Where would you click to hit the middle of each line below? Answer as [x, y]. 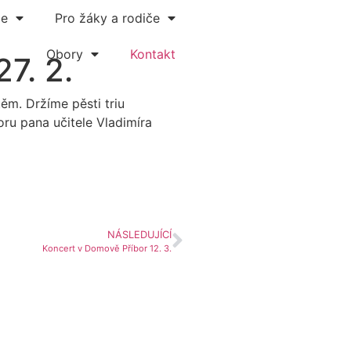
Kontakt [153, 54]
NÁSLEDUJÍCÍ [139, 235]
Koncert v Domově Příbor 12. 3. [107, 249]
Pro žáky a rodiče [107, 18]
